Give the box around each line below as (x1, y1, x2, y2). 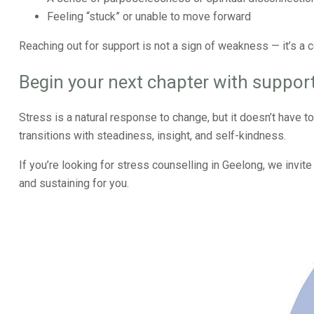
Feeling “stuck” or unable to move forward (47, 10, 251, 23)
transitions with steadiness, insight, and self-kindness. (19, 129, 286, 142)
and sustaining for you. (19, 177, 129, 190)
